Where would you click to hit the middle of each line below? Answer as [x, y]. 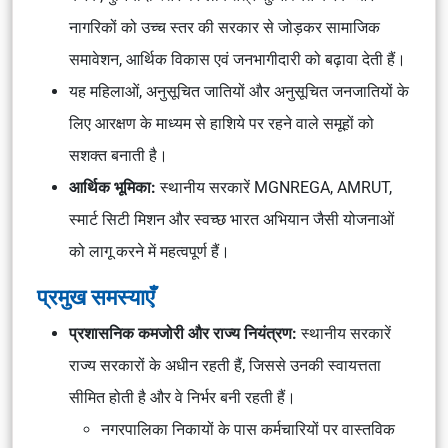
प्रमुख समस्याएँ [96, 297]
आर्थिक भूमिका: [112, 187]
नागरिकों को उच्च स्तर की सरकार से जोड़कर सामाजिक [224, 27]
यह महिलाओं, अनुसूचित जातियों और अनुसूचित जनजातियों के [239, 91]
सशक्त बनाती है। [118, 155]
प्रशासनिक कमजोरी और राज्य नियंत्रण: [183, 333]
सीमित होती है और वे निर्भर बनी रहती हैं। [182, 397]
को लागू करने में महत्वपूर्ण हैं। [149, 251]
